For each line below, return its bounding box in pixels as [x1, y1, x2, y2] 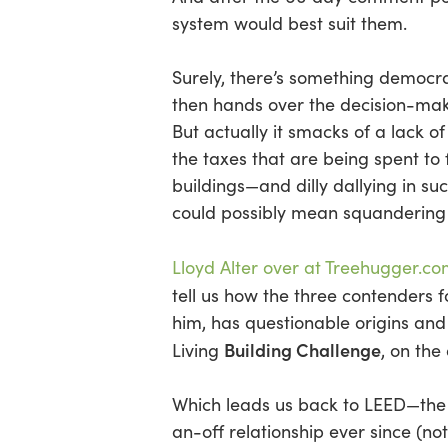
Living [172, 338, 224, 362]
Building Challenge [224, 337, 381, 362]
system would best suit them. [172, 11, 407, 35]
